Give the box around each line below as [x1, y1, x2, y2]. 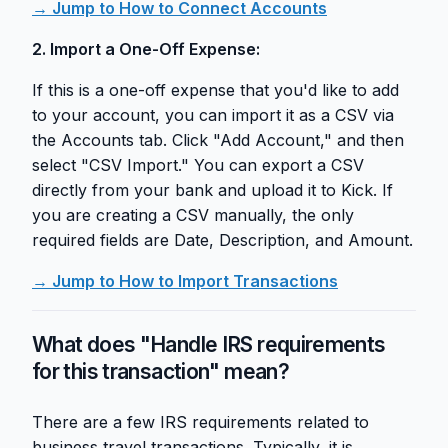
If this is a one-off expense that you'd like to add [32, 80, 399, 101]
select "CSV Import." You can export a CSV [32, 155, 364, 176]
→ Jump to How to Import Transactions [32, 271, 338, 292]
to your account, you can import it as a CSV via [32, 105, 394, 126]
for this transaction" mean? [32, 359, 289, 385]
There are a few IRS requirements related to [32, 412, 369, 433]
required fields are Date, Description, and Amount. [32, 230, 413, 251]
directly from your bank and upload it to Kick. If [32, 180, 393, 201]
